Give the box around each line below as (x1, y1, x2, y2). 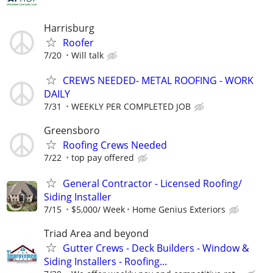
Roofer (63, 36, 94, 50)
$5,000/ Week (71, 203, 125, 215)
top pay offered (71, 152, 134, 164)
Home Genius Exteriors (132, 203, 225, 215)
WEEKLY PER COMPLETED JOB (71, 101, 191, 113)
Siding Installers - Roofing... (44, 254, 167, 268)
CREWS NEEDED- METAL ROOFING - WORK (63, 74, 253, 88)
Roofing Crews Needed (63, 138, 167, 152)
